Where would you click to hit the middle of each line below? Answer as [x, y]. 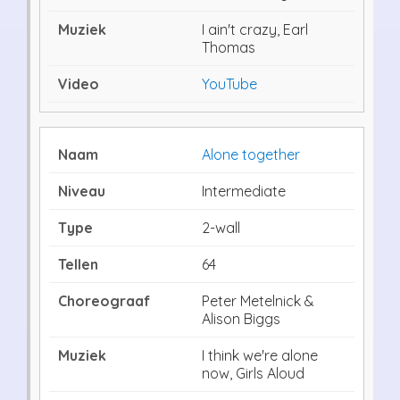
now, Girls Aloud [253, 373]
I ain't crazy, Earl [255, 29]
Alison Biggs [241, 318]
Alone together [251, 154]
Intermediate [244, 191]
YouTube [229, 83]
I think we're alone [260, 355]
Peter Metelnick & [258, 300]
